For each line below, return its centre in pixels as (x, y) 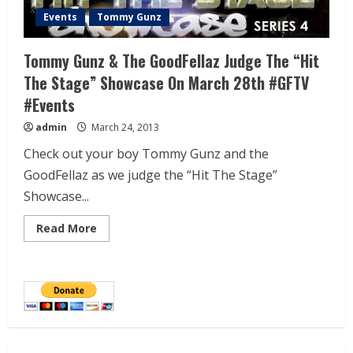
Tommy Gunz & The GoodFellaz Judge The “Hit (171, 61)
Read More (67, 229)
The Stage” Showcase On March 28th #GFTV (167, 83)
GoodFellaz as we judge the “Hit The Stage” (150, 175)
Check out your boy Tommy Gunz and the (146, 154)
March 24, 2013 (124, 128)
